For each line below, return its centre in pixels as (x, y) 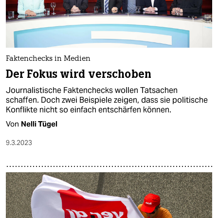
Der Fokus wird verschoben (79, 74)
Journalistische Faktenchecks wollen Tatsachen (92, 90)
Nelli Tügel (39, 124)
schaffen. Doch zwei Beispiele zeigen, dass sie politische (107, 100)
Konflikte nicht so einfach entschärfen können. (89, 109)
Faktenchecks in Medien (48, 59)
